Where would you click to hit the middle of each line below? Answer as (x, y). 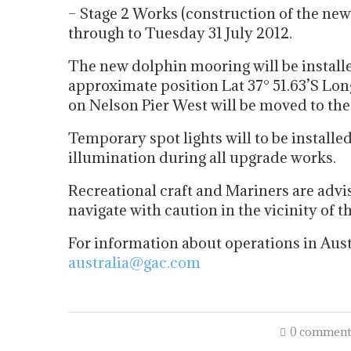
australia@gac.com (134, 262)
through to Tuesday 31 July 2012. (180, 33)
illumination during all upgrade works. (202, 157)
